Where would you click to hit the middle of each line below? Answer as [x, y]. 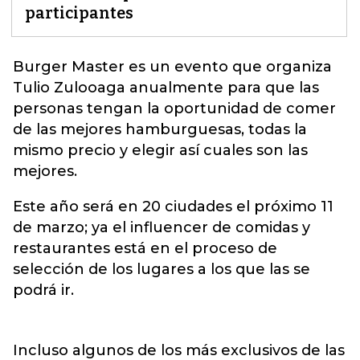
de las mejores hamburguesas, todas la [160, 129]
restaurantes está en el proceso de [145, 248]
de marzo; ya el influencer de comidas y [162, 227]
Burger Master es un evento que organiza [172, 67]
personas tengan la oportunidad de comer [174, 108]
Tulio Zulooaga [71, 88]
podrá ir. [43, 290]
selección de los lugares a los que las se [162, 269]
